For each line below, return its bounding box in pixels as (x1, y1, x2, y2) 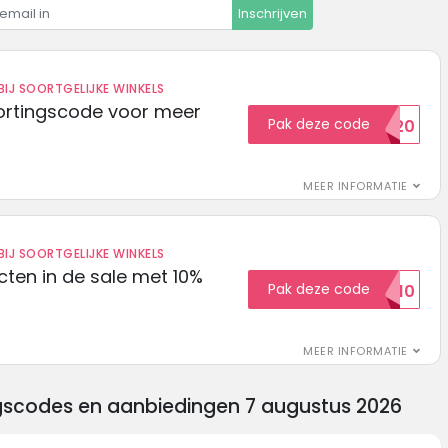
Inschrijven (237, 4, 307, 24)
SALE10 (361, 279, 416, 303)
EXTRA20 (344, 114, 416, 138)
